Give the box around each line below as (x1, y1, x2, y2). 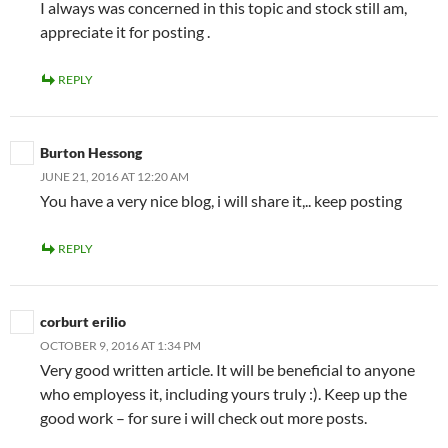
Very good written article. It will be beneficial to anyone (40, 359, 415, 379)
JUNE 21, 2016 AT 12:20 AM (40, 168, 189, 184)
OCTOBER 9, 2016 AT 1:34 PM (40, 337, 201, 353)
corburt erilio (40, 312, 126, 330)
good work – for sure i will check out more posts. (40, 407, 367, 427)
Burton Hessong (40, 143, 142, 161)
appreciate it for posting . (40, 21, 210, 41)
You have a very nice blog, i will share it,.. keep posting (40, 190, 402, 210)
